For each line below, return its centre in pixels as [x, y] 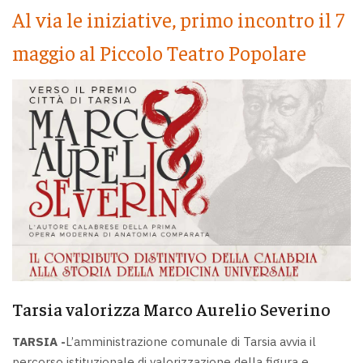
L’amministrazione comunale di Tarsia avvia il [191, 341]
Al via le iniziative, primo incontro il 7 [178, 19]
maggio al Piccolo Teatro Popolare [159, 53]
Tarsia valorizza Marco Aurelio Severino [171, 309]
